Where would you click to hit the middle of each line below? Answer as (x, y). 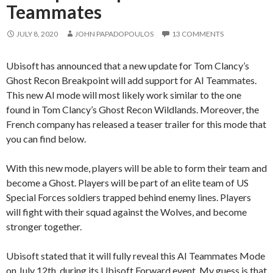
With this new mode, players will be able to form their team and (136, 168)
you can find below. (46, 138)
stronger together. (44, 226)
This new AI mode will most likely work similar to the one (124, 94)
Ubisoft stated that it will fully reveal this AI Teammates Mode (136, 255)
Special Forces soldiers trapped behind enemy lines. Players (129, 197)
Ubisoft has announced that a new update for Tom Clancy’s (128, 65)
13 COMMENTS (198, 34)
